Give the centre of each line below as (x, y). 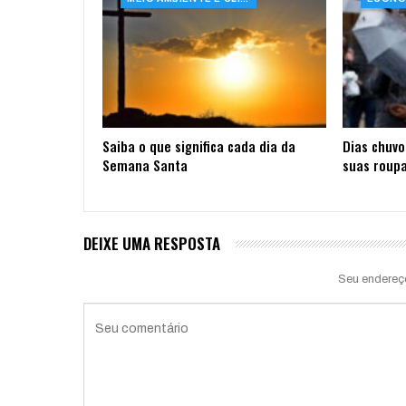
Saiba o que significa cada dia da (199, 145)
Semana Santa (145, 164)
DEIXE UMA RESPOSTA (152, 243)
